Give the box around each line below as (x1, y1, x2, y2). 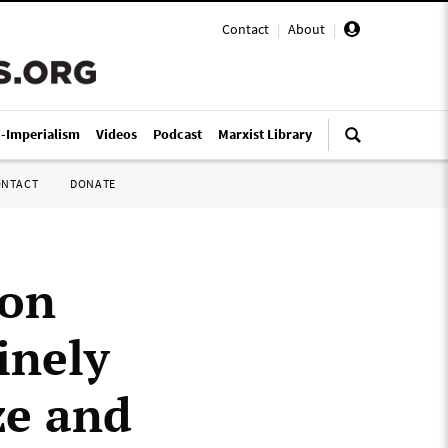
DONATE (70, 176, 116, 191)
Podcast (153, 125, 202, 143)
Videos (96, 125, 137, 143)
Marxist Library (218, 125, 312, 143)
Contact (222, 20, 269, 38)
